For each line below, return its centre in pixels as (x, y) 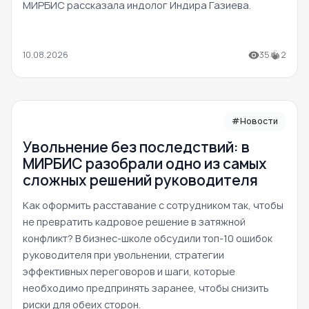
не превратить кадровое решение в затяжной (134, 222)
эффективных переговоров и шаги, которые (129, 272)
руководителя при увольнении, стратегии (123, 255)
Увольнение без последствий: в (136, 148)
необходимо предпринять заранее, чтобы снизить (146, 288)
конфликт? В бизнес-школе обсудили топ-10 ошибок (148, 239)
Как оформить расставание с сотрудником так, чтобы (153, 206)
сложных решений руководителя (140, 181)
